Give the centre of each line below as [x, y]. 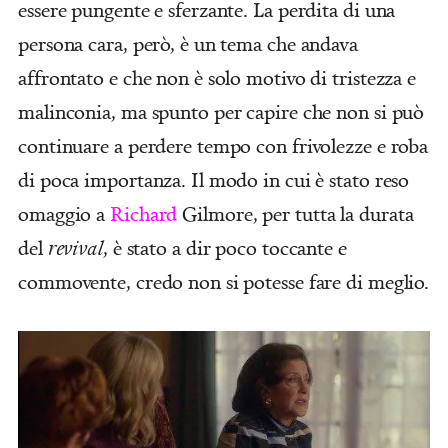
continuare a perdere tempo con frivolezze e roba [223, 146]
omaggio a [62, 214]
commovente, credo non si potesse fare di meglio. [224, 282]
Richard [141, 214]
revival [75, 248]
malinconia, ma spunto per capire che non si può [221, 112]
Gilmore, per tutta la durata [295, 214]
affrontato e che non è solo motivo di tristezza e [217, 78]
